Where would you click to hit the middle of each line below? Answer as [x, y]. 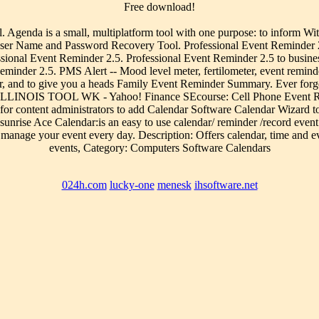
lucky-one [132, 185]
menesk [174, 185]
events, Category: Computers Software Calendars [159, 148]
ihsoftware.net [226, 185]
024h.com [84, 185]
